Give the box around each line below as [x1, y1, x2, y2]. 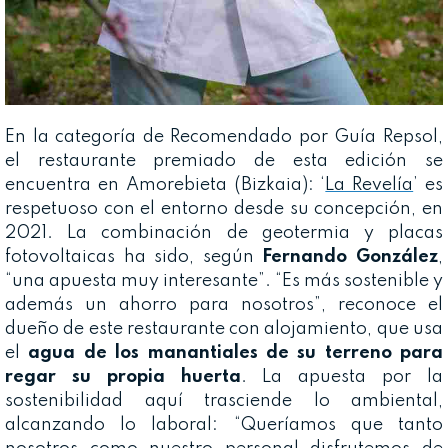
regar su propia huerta [5, 367, 241, 386]
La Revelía [325, 175, 414, 194]
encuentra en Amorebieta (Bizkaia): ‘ [5, 175, 326, 194]
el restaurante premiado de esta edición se [5, 151, 443, 170]
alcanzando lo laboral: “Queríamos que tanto [5, 415, 443, 434]
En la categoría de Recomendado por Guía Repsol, [5, 127, 443, 146]
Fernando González [262, 247, 439, 266]
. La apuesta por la [240, 367, 444, 386]
